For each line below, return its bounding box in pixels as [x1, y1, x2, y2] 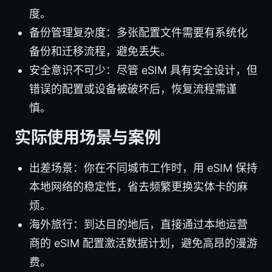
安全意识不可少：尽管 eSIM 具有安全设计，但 [29, 63, 257, 76]
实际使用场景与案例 [15, 127, 161, 148]
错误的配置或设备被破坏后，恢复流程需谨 [29, 82, 237, 95]
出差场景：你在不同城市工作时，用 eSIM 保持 [29, 161, 257, 174]
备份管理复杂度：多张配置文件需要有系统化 [29, 25, 248, 39]
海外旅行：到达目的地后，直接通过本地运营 [29, 217, 248, 231]
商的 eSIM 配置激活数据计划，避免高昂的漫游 [29, 236, 257, 250]
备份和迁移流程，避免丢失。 [29, 44, 171, 58]
